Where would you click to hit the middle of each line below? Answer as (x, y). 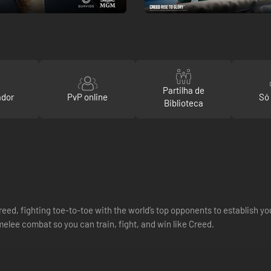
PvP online (88, 96)
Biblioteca (183, 103)
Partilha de (183, 90)
